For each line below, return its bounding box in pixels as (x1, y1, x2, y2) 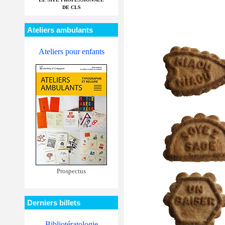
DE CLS (62, 5, 81, 10)
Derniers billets (27, 198, 80, 207)
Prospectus (57, 167, 86, 175)
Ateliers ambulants (27, 26, 93, 34)
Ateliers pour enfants (38, 47, 104, 56)
